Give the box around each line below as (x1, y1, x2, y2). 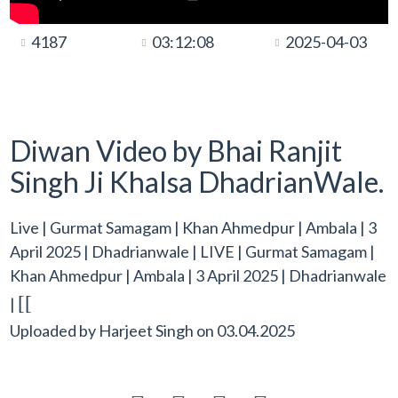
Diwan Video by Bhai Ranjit (10, 133, 343, 168)
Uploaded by (10, 320, 99, 340)
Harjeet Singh (99, 320, 195, 340)
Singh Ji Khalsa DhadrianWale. (10, 164, 385, 199)
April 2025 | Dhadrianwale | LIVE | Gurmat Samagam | (10, 241, 376, 261)
